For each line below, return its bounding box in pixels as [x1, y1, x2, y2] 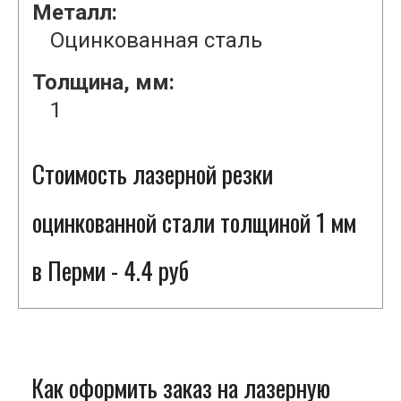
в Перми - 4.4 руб [32, 252, 189, 289]
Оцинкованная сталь [50, 28, 262, 54]
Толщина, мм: [32, 70, 175, 96]
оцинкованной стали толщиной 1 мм [32, 204, 356, 241]
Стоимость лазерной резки [32, 156, 273, 192]
